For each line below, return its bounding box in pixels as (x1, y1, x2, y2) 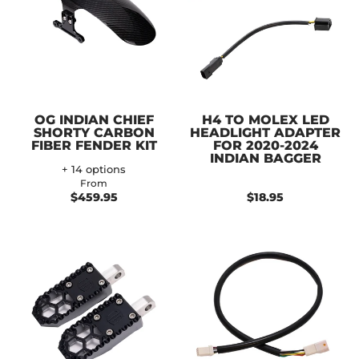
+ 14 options (62, 163, 126, 175)
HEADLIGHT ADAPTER (190, 124, 341, 140)
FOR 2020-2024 (212, 137, 318, 153)
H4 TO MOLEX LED (201, 111, 329, 127)
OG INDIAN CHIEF (34, 111, 154, 127)
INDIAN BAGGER (209, 150, 321, 166)
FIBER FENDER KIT (30, 137, 157, 153)
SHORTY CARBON (33, 124, 155, 140)
